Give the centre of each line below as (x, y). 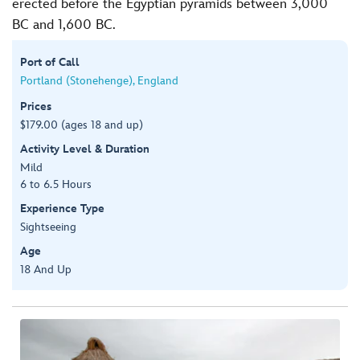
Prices (36, 106)
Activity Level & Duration (85, 149)
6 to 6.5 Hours (56, 184)
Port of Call (50, 62)
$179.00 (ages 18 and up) (82, 125)
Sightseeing (48, 227)
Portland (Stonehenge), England (99, 80)
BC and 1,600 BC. (64, 25)
